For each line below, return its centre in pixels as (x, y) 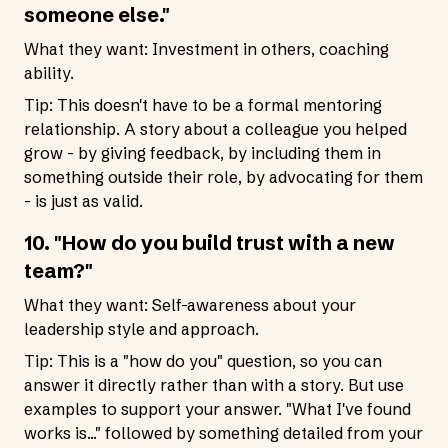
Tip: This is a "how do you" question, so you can (203, 361)
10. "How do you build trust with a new (209, 242)
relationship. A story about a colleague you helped (215, 129)
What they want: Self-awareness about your (190, 305)
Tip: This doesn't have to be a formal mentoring (203, 105)
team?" (58, 270)
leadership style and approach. (141, 329)
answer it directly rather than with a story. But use (214, 385)
